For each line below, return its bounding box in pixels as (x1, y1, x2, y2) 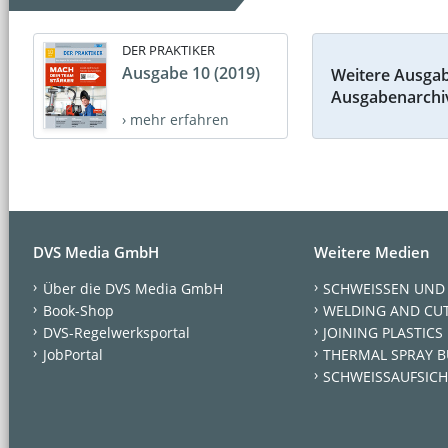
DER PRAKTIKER (122, 40, 215, 59)
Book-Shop (42, 300, 114, 320)
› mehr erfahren (122, 109, 229, 129)
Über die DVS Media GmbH (42, 278, 223, 298)
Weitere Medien (313, 241, 430, 262)
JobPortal (42, 344, 103, 364)
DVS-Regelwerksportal (42, 322, 190, 342)
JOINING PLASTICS (323, 322, 444, 342)
